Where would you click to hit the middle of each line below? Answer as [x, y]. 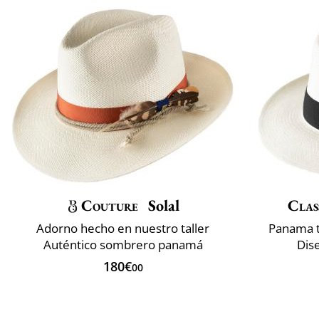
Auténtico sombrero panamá [123, 244]
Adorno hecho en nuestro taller [123, 228]
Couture [110, 205]
